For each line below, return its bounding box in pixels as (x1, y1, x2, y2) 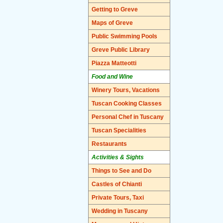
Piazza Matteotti (92, 60, 136, 67)
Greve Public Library (92, 46, 150, 53)
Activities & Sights (92, 154, 144, 161)
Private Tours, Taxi (92, 194, 144, 201)
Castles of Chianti (92, 181, 142, 188)
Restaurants (92, 140, 127, 147)
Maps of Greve (92, 19, 133, 26)
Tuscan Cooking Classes (92, 100, 162, 107)
